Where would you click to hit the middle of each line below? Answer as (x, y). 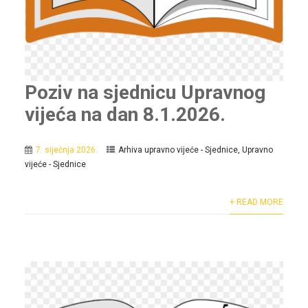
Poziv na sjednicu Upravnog (145, 93)
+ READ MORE (257, 202)
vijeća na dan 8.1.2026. (125, 115)
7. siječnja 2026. (66, 150)
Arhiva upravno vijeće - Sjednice (178, 150)
